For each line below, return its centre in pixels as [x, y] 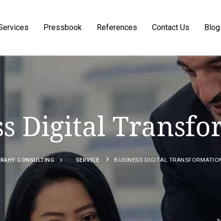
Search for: [181, 69]
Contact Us [171, 27]
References [117, 27]
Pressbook [63, 27]
